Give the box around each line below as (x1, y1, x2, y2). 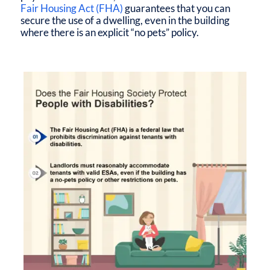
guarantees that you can (122, 2, 230, 15)
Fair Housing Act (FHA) (20, 2, 123, 15)
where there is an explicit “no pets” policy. (20, 26, 199, 39)
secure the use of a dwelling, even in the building (20, 14, 230, 27)
